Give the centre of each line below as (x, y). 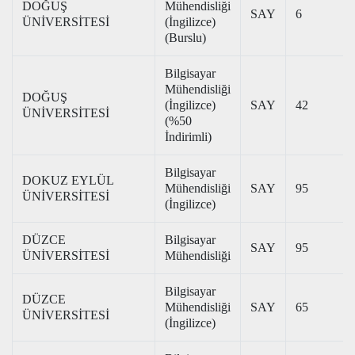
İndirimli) (188, 137)
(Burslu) (185, 38)
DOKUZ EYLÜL (68, 180)
